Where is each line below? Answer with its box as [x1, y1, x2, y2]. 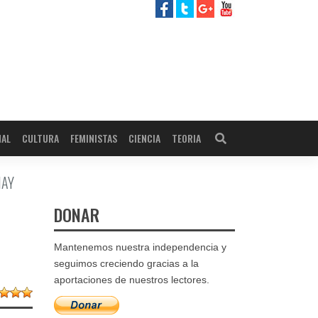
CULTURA [22, 131, 59, 146]
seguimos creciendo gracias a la [54, 258, 199, 270]
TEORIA [172, 131, 201, 146]
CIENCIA [128, 131, 160, 146]
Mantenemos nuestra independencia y [54, 241, 226, 253]
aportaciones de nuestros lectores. [54, 274, 209, 286]
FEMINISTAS [70, 131, 117, 146]
